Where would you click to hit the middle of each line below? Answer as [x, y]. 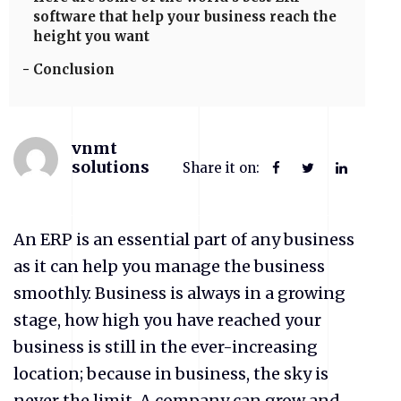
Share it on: [223, 168]
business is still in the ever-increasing [166, 347]
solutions [111, 166]
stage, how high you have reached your [167, 320]
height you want [91, 36]
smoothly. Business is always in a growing [179, 293]
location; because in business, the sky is [171, 374]
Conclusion [74, 69]
